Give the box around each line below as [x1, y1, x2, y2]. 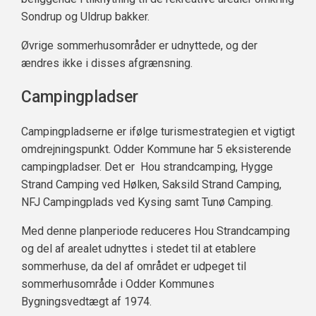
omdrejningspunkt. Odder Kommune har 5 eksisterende [21, 142, 291, 157]
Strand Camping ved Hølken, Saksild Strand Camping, [21, 178, 281, 192]
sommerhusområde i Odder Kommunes [21, 277, 214, 291]
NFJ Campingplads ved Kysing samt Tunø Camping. [21, 195, 276, 209]
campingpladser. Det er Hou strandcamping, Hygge [21, 160, 273, 174]
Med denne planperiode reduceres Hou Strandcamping [21, 224, 290, 238]
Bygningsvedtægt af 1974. [21, 295, 152, 309]
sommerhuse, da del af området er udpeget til [21, 260, 246, 274]
